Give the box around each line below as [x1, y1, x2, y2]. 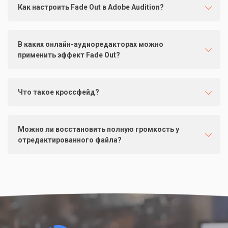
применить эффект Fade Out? [18, 51, 120, 60]
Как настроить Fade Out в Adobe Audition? [18, 3, 164, 12]
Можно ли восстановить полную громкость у [18, 125, 179, 134]
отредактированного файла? [18, 136, 122, 145]
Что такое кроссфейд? [18, 88, 99, 97]
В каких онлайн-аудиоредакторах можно [18, 40, 163, 49]
